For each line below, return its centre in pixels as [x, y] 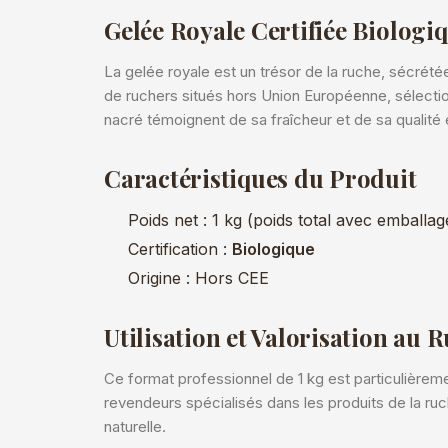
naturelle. [135, 426]
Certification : [180, 249]
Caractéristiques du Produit [260, 178]
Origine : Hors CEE [198, 278]
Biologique [273, 249]
